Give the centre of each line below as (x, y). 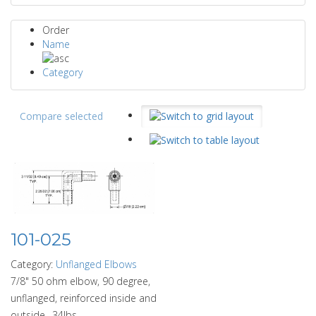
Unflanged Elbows (96, 264)
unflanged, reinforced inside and (84, 298)
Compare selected (61, 116)
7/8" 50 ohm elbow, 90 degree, (80, 281)
